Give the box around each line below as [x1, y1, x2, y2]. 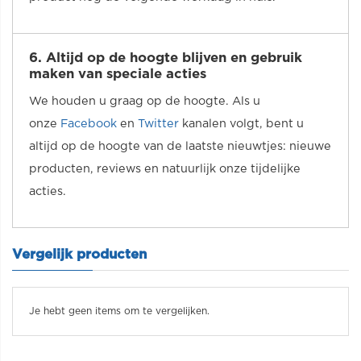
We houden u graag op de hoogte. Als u [29, 95, 260, 107]
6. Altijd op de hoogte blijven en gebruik [29, 52, 302, 64]
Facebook [60, 118, 117, 130]
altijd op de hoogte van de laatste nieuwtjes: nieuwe [29, 140, 331, 152]
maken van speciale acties [29, 68, 206, 81]
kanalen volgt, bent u [179, 118, 304, 130]
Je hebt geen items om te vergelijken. [29, 306, 210, 316]
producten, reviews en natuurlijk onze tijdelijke [29, 163, 301, 175]
